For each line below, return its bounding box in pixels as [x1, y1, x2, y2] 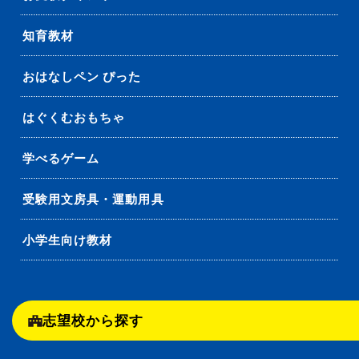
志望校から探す [42, 313, 144, 329]
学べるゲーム [22, 151, 100, 167]
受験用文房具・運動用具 [22, 192, 164, 208]
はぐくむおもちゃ [22, 110, 126, 126]
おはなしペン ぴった [22, 69, 142, 85]
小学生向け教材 [22, 232, 113, 248]
